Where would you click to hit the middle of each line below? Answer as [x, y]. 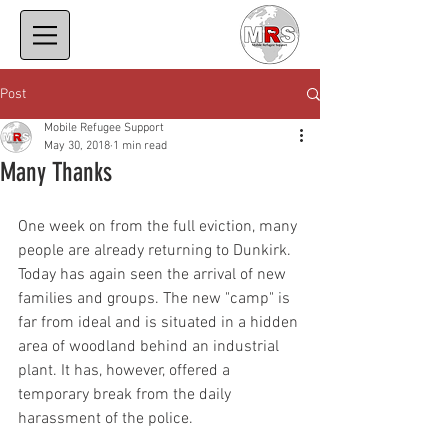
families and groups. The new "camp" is [156, 299]
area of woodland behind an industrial [150, 347]
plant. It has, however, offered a [126, 371]
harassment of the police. [105, 419]
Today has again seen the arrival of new [154, 275]
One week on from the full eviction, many [159, 227]
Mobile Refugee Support [104, 128]
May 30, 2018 [77, 146]
